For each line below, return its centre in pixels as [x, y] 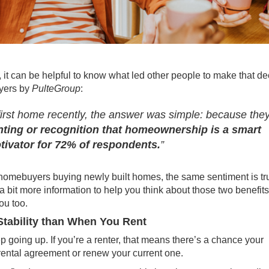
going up [27, 240]
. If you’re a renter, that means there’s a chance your [155, 240]
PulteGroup [56, 89]
